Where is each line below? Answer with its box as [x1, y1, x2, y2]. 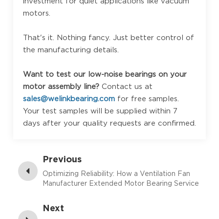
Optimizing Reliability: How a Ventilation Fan [42, 169, 190, 177]
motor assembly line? [22, 82, 102, 91]
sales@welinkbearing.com [22, 94, 117, 103]
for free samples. [117, 94, 179, 103]
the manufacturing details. [22, 45, 119, 54]
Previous [42, 153, 82, 164]
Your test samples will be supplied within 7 [22, 106, 177, 115]
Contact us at [101, 82, 153, 91]
